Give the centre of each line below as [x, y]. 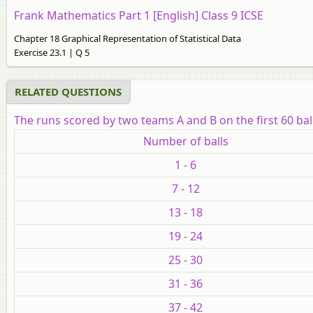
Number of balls [185, 141]
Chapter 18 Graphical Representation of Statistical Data [128, 38]
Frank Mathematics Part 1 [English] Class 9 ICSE [139, 15]
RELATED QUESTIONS [68, 91]
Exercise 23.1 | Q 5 [52, 52]
